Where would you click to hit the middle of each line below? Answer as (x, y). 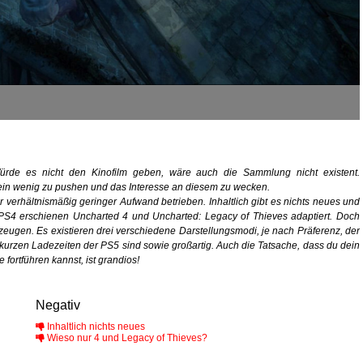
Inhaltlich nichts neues (95, 327)
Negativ (58, 305)
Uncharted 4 (100, 217)
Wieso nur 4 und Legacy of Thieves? (126, 338)
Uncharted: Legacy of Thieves (220, 217)
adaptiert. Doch (324, 217)
